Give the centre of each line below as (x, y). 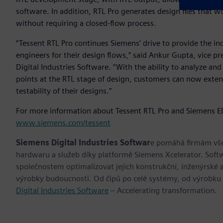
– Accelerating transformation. (163, 191)
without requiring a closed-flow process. (86, 23)
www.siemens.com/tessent (63, 123)
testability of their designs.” (64, 91)
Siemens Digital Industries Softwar (83, 143)
